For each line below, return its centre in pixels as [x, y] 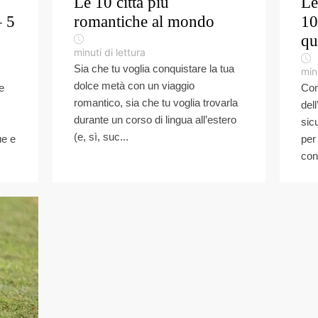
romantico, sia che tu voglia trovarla [156, 103]
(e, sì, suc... [101, 137]
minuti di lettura [110, 52]
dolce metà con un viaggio [134, 86]
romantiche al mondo [144, 22]
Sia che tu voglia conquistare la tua [154, 68]
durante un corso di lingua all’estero [155, 120]
